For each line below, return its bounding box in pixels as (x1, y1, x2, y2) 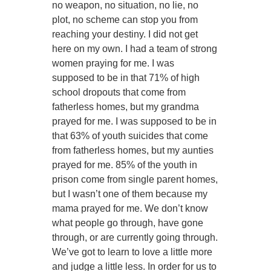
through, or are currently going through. (52, 232, 218, 243)
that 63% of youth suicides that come (52, 131, 209, 142)
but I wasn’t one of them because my (52, 189, 208, 200)
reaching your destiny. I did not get (52, 29, 198, 40)
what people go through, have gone (52, 218, 204, 229)
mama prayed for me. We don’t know (52, 203, 209, 214)
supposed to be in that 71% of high (52, 73, 200, 83)
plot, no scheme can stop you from (52, 15, 198, 25)
